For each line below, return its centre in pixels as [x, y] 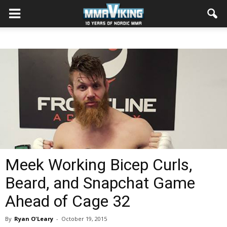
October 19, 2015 [84, 219]
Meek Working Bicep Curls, [99, 165]
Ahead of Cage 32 [68, 201]
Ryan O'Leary [34, 219]
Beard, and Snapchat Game [100, 183]
